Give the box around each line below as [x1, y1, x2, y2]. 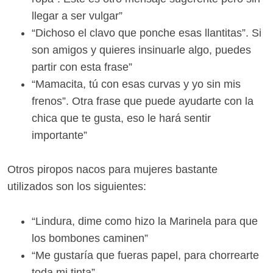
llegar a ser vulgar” [32, 9, 122, 22]
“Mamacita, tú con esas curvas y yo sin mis [32, 77, 241, 90]
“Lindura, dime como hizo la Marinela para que [32, 215, 258, 228]
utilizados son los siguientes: [7, 180, 146, 193]
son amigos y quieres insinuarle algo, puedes [32, 43, 251, 56]
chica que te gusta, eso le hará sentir [32, 112, 211, 124]
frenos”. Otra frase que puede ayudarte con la [32, 94, 253, 107]
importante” [32, 129, 87, 141]
